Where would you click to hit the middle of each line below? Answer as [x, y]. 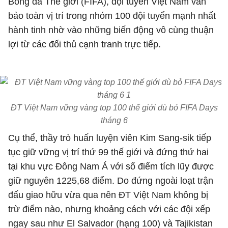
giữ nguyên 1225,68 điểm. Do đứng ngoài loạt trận [111, 181]
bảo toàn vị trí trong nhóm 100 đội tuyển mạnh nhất [112, 16]
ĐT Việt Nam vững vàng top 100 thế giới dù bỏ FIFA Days [114, 108]
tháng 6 [114, 120]
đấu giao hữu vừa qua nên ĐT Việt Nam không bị [108, 195]
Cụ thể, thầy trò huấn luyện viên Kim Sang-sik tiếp [110, 138]
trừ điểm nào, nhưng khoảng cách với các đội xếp [109, 209]
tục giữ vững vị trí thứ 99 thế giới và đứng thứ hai [108, 152]
